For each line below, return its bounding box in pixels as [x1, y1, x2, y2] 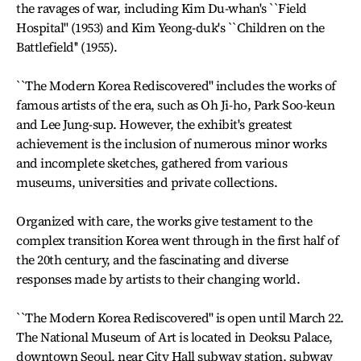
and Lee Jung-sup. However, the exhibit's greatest [16, 115, 293, 133]
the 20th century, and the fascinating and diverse [16, 251, 288, 268]
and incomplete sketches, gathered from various [16, 154, 288, 172]
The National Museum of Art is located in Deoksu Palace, [16, 328, 333, 346]
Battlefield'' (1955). [16, 38, 118, 56]
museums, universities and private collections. [16, 173, 278, 191]
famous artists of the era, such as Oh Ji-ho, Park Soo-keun [16, 96, 335, 114]
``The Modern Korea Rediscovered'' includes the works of [16, 77, 336, 94]
